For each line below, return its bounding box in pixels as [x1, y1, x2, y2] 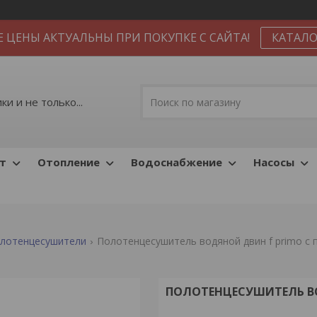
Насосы [253, 155, 294, 169]
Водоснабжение [131, 155, 222, 169]
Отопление [38, 155, 100, 169]
